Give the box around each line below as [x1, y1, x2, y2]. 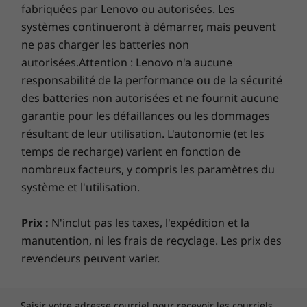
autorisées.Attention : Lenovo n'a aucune [21, 54, 232, 70]
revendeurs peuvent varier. [21, 250, 160, 266]
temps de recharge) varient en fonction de [21, 143, 241, 159]
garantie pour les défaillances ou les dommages [21, 108, 270, 123]
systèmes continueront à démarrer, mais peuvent [21, 19, 276, 34]
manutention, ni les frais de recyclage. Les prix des [21, 232, 282, 248]
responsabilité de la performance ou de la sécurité [21, 72, 282, 88]
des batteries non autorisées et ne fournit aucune [21, 90, 279, 106]
